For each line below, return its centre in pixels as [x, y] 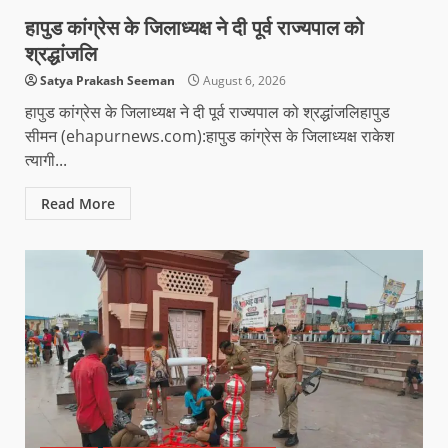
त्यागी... [46, 159]
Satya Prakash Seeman [107, 80]
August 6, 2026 [243, 80]
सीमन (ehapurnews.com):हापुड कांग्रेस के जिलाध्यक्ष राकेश [209, 135]
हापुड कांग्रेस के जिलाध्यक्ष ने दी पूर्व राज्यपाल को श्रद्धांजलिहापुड [207, 111]
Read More [78, 203]
